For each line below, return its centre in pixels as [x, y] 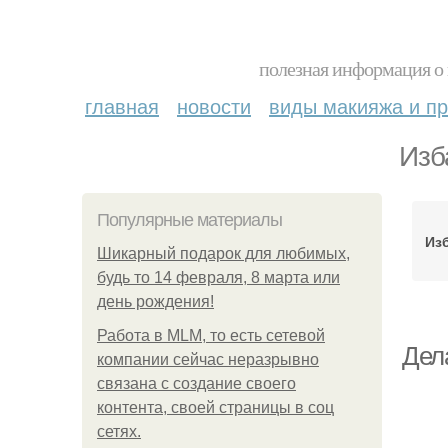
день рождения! [155, 301]
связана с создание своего [196, 383]
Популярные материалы [189, 220]
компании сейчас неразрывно [208, 359]
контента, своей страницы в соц [215, 407]
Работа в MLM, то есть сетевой [211, 335]
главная [122, 105]
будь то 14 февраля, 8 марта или [218, 277]
